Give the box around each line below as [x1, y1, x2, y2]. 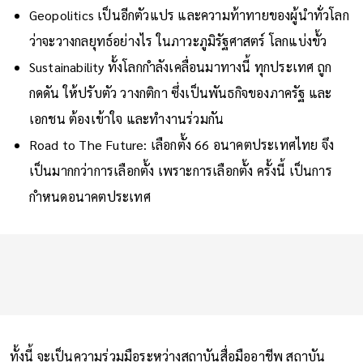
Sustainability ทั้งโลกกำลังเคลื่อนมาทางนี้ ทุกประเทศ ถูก [28, 58, 332, 75]
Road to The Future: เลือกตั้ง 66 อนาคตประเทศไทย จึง [28, 135, 335, 153]
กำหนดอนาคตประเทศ [28, 187, 151, 205]
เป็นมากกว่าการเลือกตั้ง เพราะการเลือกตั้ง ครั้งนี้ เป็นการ [28, 161, 332, 179]
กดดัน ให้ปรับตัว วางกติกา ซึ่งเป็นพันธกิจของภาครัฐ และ [28, 83, 332, 101]
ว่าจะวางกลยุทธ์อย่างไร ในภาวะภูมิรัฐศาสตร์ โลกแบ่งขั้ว [28, 32, 327, 49]
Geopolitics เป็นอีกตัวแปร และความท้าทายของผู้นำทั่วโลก [28, 6, 349, 23]
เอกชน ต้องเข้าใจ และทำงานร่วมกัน [28, 109, 224, 127]
